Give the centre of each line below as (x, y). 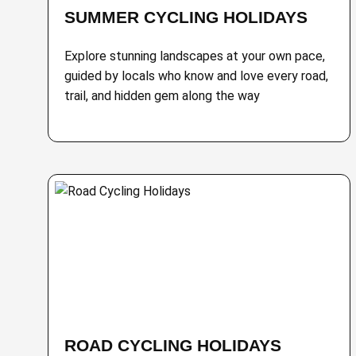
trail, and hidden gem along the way (162, 96)
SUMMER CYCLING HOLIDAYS (186, 17)
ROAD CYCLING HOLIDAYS (173, 345)
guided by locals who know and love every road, (196, 76)
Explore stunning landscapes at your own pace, (195, 56)
